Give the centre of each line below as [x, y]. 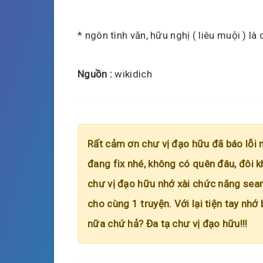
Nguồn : [95, 74]
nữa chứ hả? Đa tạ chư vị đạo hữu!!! [168, 223]
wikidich [132, 74]
